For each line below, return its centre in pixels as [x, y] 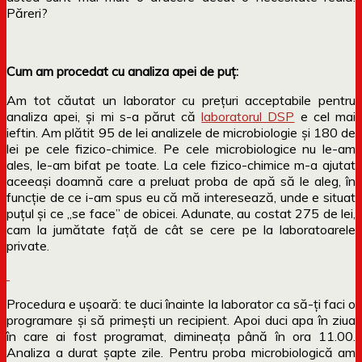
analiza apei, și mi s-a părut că [104, 116]
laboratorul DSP [248, 116]
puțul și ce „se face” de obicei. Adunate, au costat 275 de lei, [181, 213]
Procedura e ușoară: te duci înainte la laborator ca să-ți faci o [181, 303]
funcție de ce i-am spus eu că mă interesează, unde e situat [181, 197]
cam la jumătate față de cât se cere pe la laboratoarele [181, 229]
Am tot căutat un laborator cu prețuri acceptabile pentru [181, 100]
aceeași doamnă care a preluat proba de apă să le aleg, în [181, 181]
